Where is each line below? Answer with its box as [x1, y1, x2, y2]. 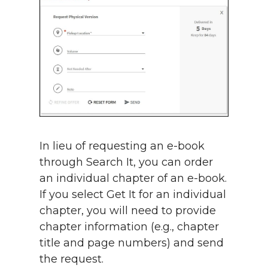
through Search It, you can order [39, 156, 213, 169]
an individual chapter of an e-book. [39, 172, 227, 185]
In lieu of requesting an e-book [39, 139, 205, 153]
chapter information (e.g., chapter [39, 220, 219, 234]
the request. [39, 252, 106, 266]
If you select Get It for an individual [39, 188, 226, 202]
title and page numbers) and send [39, 236, 224, 250]
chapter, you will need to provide [39, 204, 216, 218]
